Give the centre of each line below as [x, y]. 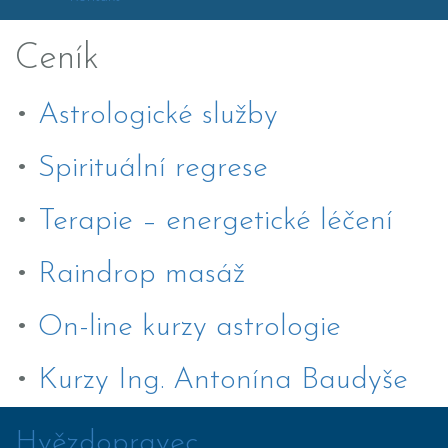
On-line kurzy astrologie [189, 327]
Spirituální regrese [153, 168]
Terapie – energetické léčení [215, 221]
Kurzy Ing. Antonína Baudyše [223, 380]
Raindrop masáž [141, 274]
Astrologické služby [158, 115]
